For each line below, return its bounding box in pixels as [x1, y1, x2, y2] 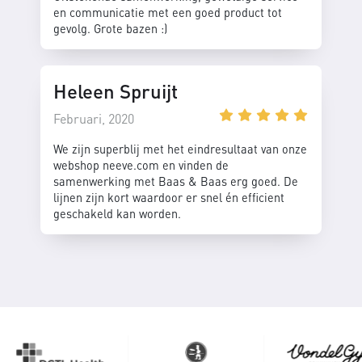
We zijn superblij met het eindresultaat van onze [53, 141, 307, 156]
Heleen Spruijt [53, 78, 178, 103]
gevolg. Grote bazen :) [53, 20, 167, 36]
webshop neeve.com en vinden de [53, 157, 229, 172]
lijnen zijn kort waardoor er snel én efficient [53, 189, 284, 204]
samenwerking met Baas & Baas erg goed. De [53, 173, 298, 188]
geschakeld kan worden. [53, 205, 181, 221]
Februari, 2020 [53, 109, 134, 127]
